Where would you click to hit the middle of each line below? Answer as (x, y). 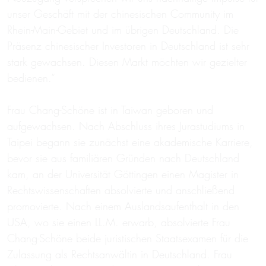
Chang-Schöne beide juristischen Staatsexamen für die (128, 238)
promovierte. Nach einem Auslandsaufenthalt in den (123, 206)
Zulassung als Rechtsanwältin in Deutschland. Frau (120, 254)
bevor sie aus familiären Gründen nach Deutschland (123, 158)
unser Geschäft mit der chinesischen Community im (120, 14)
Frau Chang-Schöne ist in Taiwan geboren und (110, 110)
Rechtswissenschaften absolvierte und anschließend (121, 190)
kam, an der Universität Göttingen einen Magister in (123, 174)
